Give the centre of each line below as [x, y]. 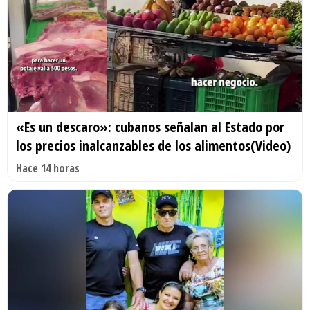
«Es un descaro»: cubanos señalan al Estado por [150, 127]
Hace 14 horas [48, 168]
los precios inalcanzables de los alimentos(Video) [153, 146]
